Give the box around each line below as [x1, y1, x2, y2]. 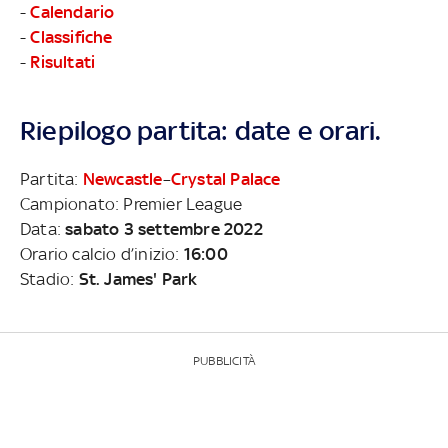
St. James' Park [78, 268, 198, 289]
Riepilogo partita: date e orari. [20, 114, 382, 146]
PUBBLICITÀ [193, 353, 255, 368]
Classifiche [30, 26, 113, 47]
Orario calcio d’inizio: [20, 243, 184, 264]
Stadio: [20, 268, 79, 289]
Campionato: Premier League [20, 193, 243, 214]
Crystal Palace [170, 168, 281, 189]
